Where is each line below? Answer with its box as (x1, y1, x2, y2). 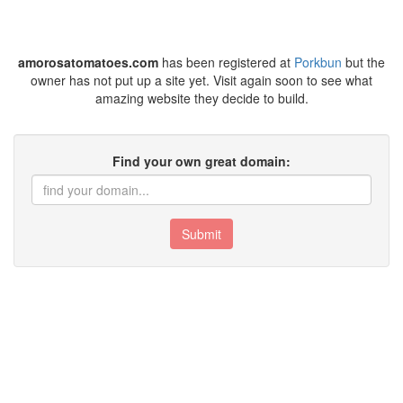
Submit (182, 225, 221, 243)
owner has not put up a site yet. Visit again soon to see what (31, 71, 372, 89)
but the (342, 53, 385, 71)
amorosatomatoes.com (18, 53, 158, 71)
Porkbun (294, 53, 342, 71)
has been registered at (158, 53, 294, 71)
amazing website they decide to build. (94, 89, 309, 107)
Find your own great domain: (112, 152, 291, 170)
